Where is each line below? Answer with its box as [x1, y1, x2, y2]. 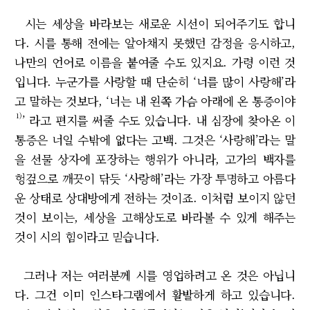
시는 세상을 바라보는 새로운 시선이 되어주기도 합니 [15, 15, 295, 33]
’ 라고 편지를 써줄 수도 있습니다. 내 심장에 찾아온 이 [21, 111, 295, 129]
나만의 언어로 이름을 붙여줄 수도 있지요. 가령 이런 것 [15, 53, 295, 71]
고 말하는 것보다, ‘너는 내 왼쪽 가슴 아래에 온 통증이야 [15, 92, 295, 110]
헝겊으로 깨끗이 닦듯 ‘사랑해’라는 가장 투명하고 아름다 [15, 170, 295, 188]
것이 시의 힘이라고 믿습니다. [15, 228, 163, 246]
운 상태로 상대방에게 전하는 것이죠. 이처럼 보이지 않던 [15, 189, 295, 207]
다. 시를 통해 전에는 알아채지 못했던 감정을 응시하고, [15, 34, 295, 52]
